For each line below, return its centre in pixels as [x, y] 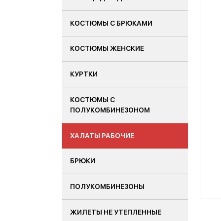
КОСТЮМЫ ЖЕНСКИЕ [107, 49]
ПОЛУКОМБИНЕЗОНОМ [110, 110]
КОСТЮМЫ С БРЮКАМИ [111, 23]
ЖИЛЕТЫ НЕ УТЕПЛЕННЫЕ [116, 212]
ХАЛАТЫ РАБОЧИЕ [102, 135]
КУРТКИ [84, 74]
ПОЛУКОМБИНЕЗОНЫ [107, 187]
